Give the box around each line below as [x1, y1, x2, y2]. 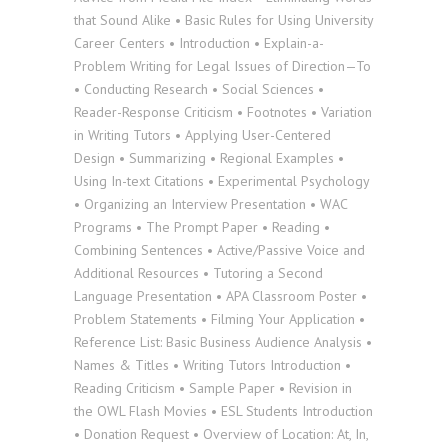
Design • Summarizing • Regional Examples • [74, 149, 344, 167]
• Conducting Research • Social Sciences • [74, 80, 324, 98]
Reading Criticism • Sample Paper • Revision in [74, 379, 352, 397]
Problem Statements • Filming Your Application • [74, 310, 365, 328]
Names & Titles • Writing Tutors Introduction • [74, 356, 351, 374]
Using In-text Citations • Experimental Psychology [74, 172, 369, 190]
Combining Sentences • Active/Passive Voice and [74, 241, 365, 259]
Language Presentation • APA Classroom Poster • [74, 287, 367, 305]
